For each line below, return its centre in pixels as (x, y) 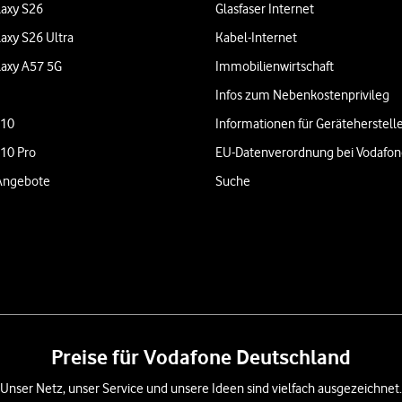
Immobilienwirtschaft (275, 66)
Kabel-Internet (256, 38)
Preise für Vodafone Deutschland (201, 357)
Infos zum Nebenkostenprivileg (302, 95)
